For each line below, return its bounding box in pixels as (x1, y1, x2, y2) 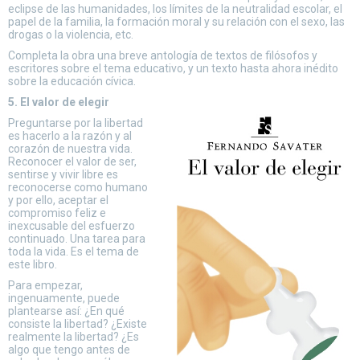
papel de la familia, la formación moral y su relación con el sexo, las (8, 15, 345, 28)
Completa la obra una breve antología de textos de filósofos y (8, 49, 317, 62)
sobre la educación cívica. (8, 75, 136, 88)
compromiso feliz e (8, 207, 106, 219)
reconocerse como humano (8, 181, 148, 194)
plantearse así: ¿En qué (8, 305, 125, 317)
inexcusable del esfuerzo (8, 219, 135, 232)
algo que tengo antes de (8, 343, 130, 356)
